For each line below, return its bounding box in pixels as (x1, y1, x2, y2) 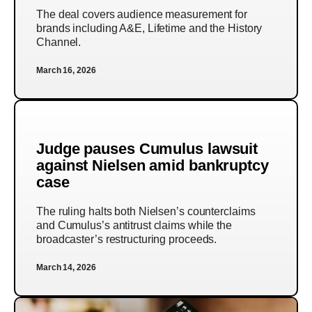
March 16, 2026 (36, 65, 96, 76)
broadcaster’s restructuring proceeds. (36, 233, 217, 246)
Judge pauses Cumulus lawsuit (36, 140, 258, 158)
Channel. (36, 36, 81, 49)
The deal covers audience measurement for (36, 8, 247, 21)
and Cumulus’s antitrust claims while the (36, 219, 232, 232)
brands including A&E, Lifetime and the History (36, 22, 263, 35)
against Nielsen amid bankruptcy (36, 157, 269, 175)
